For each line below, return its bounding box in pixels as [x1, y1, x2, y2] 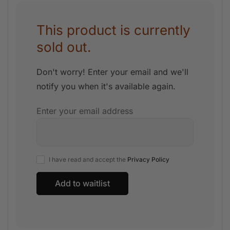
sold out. [36, 39, 91, 55]
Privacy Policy [127, 156, 169, 163]
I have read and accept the [49, 156, 127, 163]
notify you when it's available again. [36, 81, 176, 91]
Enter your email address [36, 106, 133, 116]
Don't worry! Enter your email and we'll [36, 67, 188, 77]
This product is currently [36, 22, 190, 38]
